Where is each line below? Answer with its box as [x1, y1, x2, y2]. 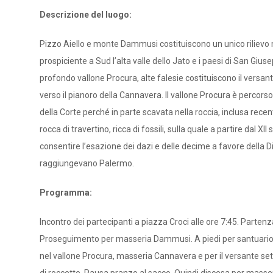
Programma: [40, 188, 92, 197]
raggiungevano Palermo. [40, 158, 134, 168]
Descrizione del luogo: [40, 10, 132, 19]
